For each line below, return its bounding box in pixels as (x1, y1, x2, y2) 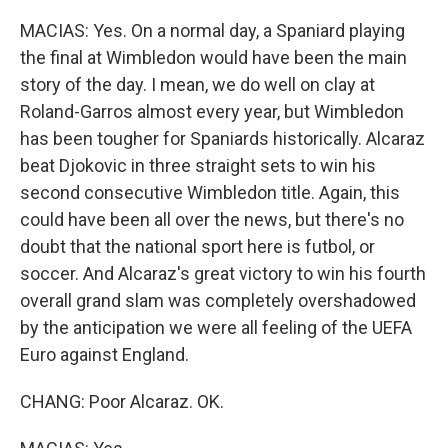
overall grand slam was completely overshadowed (20, 290, 416, 311)
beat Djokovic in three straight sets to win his (20, 155, 376, 176)
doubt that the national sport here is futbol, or (20, 236, 375, 257)
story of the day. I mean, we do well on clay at (20, 74, 375, 95)
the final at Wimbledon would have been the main (20, 47, 407, 68)
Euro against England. (20, 344, 189, 365)
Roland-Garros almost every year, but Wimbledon (20, 101, 404, 122)
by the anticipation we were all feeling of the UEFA (20, 317, 412, 338)
